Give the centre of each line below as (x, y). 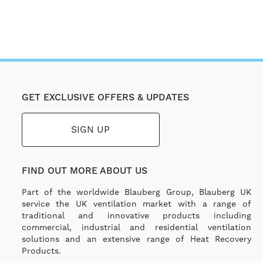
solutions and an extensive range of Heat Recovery (136, 239)
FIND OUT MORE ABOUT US (84, 171)
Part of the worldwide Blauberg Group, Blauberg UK (136, 192)
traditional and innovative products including (136, 215)
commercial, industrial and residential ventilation (136, 227)
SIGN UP (91, 129)
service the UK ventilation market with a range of (136, 204)
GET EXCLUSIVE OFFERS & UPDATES (105, 97)
